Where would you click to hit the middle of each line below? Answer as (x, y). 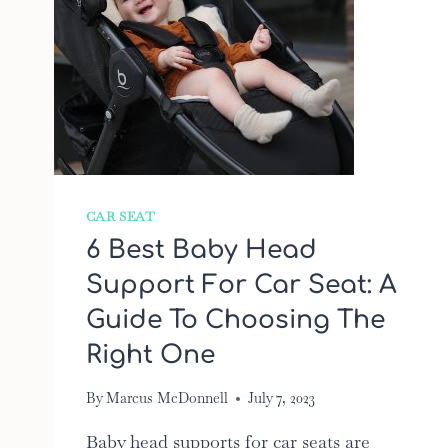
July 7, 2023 (281, 398)
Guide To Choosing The (235, 319)
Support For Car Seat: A (241, 284)
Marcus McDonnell (166, 398)
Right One (150, 354)
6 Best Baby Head (201, 249)
